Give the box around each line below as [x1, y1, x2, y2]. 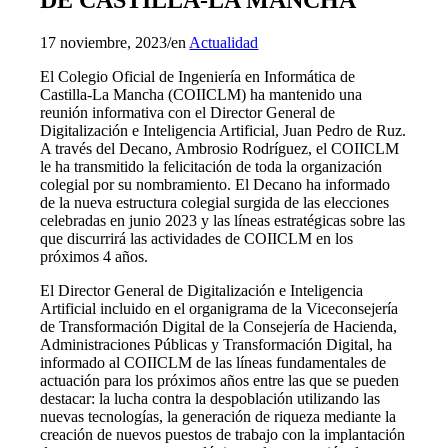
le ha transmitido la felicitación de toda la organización [40, 157, 383, 175]
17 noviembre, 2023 [40, 33, 168, 51]
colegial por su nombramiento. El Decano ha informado [40, 175, 391, 193]
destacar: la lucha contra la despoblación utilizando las [40, 389, 381, 407]
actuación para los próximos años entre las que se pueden [40, 371, 400, 389]
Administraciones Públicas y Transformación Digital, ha [40, 335, 393, 353]
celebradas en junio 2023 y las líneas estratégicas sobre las [40, 211, 406, 229]
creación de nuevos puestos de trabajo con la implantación [40, 425, 406, 443]
